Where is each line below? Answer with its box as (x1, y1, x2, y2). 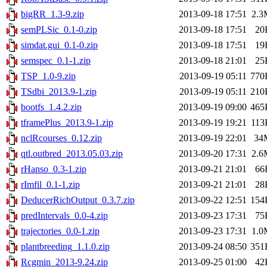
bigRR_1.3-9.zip (21, 9, 84, 20)
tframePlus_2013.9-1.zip (21, 117, 113, 128)
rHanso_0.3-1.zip (21, 164, 86, 175)
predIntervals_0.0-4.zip (21, 210, 108, 221)
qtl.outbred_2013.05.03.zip (21, 148, 123, 159)
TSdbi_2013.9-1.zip (21, 86, 97, 97)
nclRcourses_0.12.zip (21, 133, 102, 144)
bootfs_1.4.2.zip (21, 102, 82, 113)
